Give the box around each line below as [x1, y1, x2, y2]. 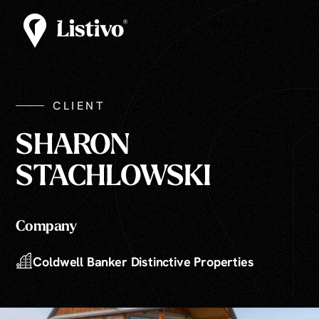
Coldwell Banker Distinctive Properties [33, 253, 254, 271]
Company [16, 219, 77, 234]
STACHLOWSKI [16, 163, 211, 192]
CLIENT [53, 98, 105, 113]
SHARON [16, 132, 130, 161]
